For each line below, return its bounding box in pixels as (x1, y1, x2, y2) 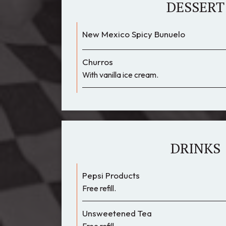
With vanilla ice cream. (82, 70, 158, 80)
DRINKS (170, 139, 220, 157)
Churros (82, 56, 113, 67)
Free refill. (82, 183, 116, 193)
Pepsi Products (82, 170, 140, 181)
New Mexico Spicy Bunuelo (82, 29, 185, 39)
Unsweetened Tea (82, 208, 152, 218)
